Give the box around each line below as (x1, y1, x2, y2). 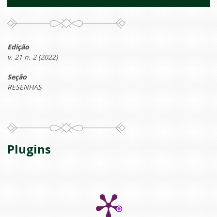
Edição (7, 42, 29, 52)
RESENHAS (7, 82, 42, 92)
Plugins (7, 141, 51, 157)
